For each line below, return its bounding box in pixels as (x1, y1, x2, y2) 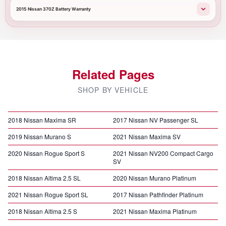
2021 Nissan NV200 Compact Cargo (113, 149, 213, 157)
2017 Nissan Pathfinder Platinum (113, 190, 203, 199)
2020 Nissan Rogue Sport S (8, 149, 85, 157)
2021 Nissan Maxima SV (113, 132, 181, 141)
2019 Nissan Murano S (8, 132, 71, 141)
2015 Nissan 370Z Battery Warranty (16, 6, 91, 12)
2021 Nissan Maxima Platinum (113, 207, 197, 215)
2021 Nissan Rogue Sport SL (8, 190, 88, 199)
